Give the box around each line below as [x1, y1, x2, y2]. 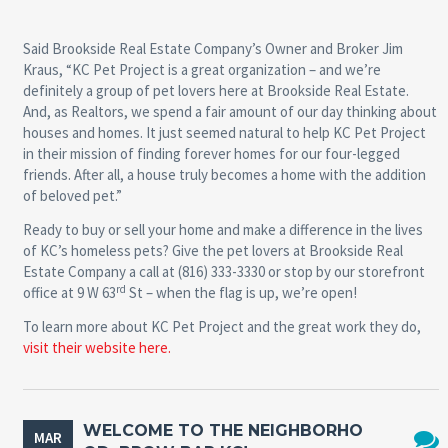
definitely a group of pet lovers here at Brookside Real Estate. [22, 81, 409, 101]
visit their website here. [22, 338, 171, 358]
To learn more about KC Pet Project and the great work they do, [22, 317, 421, 337]
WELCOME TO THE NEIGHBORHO [82, 421, 363, 441]
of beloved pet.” [22, 186, 122, 206]
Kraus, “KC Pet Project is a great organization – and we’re [22, 60, 381, 80]
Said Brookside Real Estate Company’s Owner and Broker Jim [22, 39, 403, 59]
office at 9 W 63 [22, 283, 116, 303]
